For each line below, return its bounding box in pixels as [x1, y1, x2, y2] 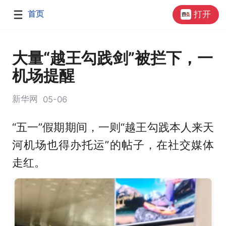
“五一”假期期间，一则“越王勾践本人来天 [12, 120, 214, 134]
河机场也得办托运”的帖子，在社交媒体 [12, 138, 214, 151]
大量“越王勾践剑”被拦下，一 [12, 48, 213, 68]
